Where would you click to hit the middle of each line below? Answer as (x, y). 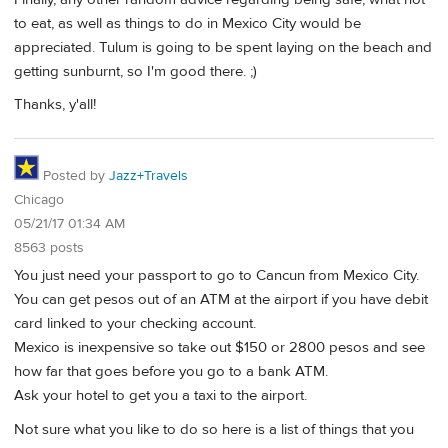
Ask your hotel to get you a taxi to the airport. (160, 396)
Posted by (74, 175)
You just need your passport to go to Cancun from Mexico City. (216, 276)
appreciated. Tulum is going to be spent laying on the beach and (223, 47)
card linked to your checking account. (135, 324)
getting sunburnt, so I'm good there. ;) (135, 71)
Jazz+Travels (148, 175)
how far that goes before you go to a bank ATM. (171, 372)
